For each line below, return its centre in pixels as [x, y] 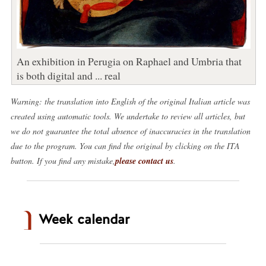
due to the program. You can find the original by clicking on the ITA [125, 145]
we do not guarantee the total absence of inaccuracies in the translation [130, 131]
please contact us [144, 161]
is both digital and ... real [68, 75]
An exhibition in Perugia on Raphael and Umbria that [129, 61]
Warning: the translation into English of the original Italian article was [130, 101]
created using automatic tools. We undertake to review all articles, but [128, 116]
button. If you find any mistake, [63, 160]
